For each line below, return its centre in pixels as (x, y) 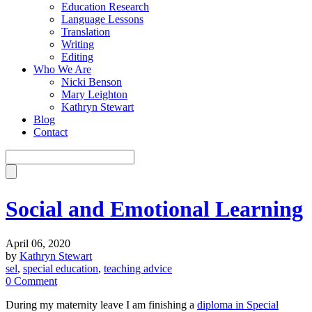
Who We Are (62, 69)
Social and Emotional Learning (154, 209)
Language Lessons (102, 19)
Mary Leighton (94, 94)
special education (61, 268)
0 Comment (31, 281)
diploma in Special (238, 304)
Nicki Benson (92, 82)
